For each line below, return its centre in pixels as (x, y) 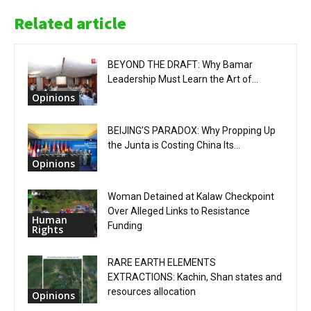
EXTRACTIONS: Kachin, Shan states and (195, 277)
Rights (48, 230)
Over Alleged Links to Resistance (179, 211)
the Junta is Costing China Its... (174, 145)
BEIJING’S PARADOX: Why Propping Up (192, 131)
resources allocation (152, 292)
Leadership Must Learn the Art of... (183, 79)
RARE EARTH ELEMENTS (162, 263)
